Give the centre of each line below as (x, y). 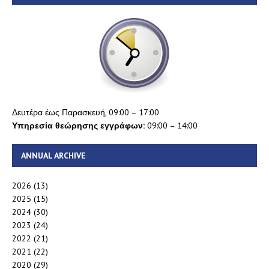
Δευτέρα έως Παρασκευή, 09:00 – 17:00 (86, 112)
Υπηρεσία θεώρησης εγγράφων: (78, 125)
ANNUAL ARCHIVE (53, 155)
